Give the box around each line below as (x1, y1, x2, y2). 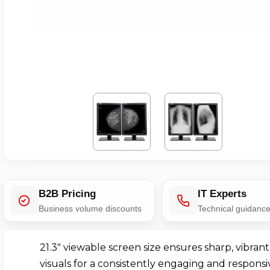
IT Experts (198, 188, 246, 200)
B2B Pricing (39, 188, 96, 200)
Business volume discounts (39, 204, 142, 214)
